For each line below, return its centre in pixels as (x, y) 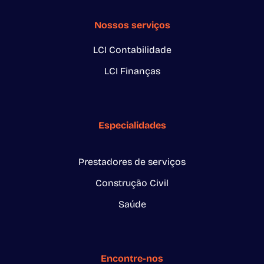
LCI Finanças (132, 71)
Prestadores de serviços (132, 162)
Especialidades (132, 126)
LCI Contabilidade (132, 50)
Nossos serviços (132, 25)
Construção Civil (132, 183)
